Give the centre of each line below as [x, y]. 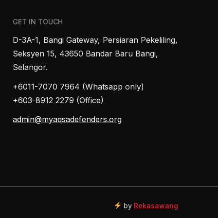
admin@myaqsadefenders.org [67, 119]
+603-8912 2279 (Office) [58, 100]
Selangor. [30, 67]
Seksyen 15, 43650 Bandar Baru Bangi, [85, 54]
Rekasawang [156, 205]
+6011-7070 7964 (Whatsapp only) [78, 86]
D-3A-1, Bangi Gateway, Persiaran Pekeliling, [95, 40]
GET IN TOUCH [38, 21]
